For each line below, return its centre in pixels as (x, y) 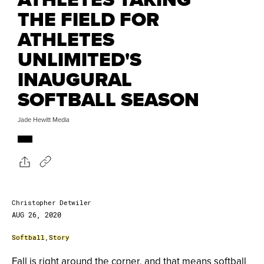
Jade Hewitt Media (44, 120)
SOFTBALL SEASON (108, 100)
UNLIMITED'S (80, 60)
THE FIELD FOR (88, 19)
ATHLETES (66, 39)
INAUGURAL (75, 80)
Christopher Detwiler (52, 203)
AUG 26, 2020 (37, 215)
